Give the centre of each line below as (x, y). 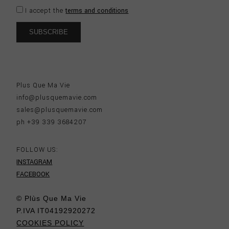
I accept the (44, 10)
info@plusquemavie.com (57, 98)
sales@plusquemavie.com (60, 110)
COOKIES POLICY (50, 223)
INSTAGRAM (35, 162)
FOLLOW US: (38, 150)
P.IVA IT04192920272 (56, 210)
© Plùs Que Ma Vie (52, 198)
